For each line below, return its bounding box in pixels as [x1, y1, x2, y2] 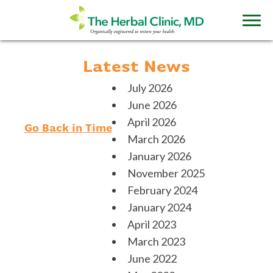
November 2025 [127, 166, 205, 180]
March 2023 [127, 235, 185, 248]
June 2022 [127, 252, 177, 265]
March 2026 [127, 132, 185, 146]
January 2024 [127, 200, 191, 214]
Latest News [83, 59, 190, 76]
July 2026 [127, 81, 172, 94]
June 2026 [127, 98, 177, 112]
